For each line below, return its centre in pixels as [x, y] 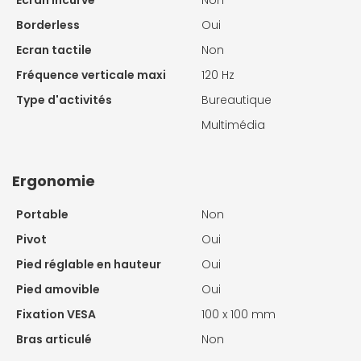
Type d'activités [64, 100]
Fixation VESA [56, 314]
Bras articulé [54, 339]
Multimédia [233, 124]
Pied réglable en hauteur [89, 264]
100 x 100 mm [239, 314]
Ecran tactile [54, 50]
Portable [42, 214]
